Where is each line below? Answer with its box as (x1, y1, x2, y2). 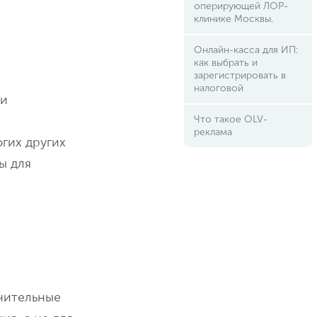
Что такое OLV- (193, 113, 267, 125)
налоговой (193, 82, 243, 94)
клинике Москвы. (193, 13, 273, 25)
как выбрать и (193, 57, 258, 69)
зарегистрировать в (193, 69, 286, 81)
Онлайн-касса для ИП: (193, 44, 298, 56)
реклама (193, 126, 232, 138)
